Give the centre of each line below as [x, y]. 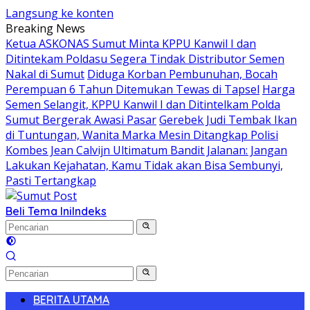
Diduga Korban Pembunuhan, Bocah [182, 74]
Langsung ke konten [60, 13]
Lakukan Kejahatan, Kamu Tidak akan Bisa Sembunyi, [144, 165]
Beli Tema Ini [39, 211]
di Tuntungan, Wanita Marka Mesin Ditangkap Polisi [142, 135]
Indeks [89, 211]
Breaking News [45, 28]
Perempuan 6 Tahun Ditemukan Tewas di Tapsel [133, 89]
